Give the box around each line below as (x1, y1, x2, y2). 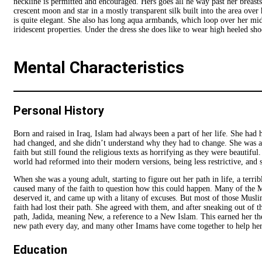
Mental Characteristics (13, 57, 184, 77)
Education (13, 243, 67, 257)
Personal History (13, 104, 104, 118)
